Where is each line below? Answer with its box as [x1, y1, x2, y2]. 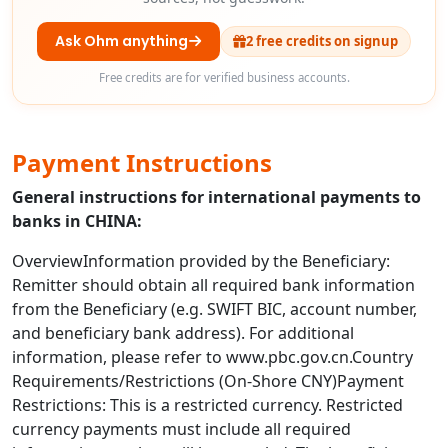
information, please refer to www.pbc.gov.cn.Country [12, 345, 413, 368]
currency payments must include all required [12, 417, 351, 440]
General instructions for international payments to [12, 185, 421, 208]
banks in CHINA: [12, 209, 142, 232]
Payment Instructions [12, 145, 272, 179]
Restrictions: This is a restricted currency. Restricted [12, 393, 403, 416]
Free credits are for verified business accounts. [98, 69, 350, 85]
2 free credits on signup [246, 31, 398, 50]
